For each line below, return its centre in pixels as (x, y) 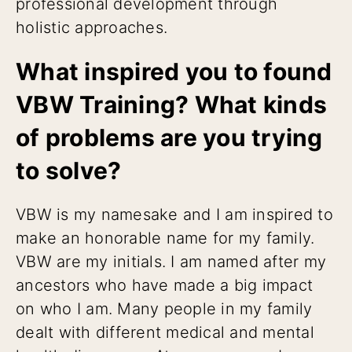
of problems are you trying (169, 137)
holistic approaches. (92, 27)
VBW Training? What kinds (171, 104)
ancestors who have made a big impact (164, 285)
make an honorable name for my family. (165, 238)
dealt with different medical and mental (165, 332)
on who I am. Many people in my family (164, 308)
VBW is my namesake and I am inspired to (174, 214)
